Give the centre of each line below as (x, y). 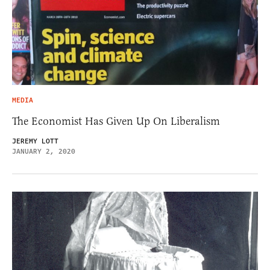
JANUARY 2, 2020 (44, 151)
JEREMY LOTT (35, 141)
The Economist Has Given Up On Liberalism (116, 121)
